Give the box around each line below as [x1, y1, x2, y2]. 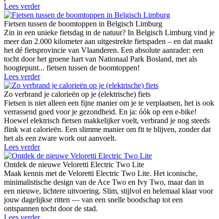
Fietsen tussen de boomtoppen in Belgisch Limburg [4, 20, 162, 28]
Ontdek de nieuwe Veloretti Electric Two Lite [4, 160, 144, 169]
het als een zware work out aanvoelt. [4, 134, 116, 143]
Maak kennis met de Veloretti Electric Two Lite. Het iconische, [4, 169, 197, 178]
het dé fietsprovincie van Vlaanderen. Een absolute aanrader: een [4, 46, 203, 55]
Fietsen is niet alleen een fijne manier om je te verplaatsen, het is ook [4, 99, 214, 108]
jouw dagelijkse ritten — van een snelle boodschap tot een [4, 196, 183, 204]
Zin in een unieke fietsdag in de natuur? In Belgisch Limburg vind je [4, 28, 215, 37]
